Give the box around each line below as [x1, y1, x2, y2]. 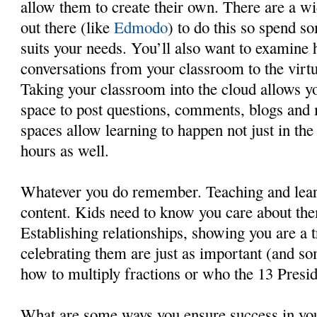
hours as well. [21, 139, 110, 161]
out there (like [21, 16, 115, 38]
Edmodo [114, 16, 168, 38]
